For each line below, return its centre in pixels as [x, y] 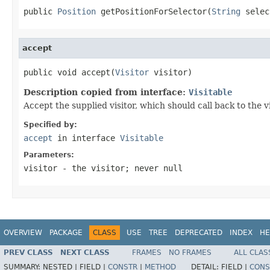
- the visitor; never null [120, 168]
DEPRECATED [199, 232]
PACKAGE [66, 232]
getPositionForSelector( [154, 11]
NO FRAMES [190, 253]
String [226, 11]
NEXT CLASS [85, 253]
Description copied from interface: [106, 92]
